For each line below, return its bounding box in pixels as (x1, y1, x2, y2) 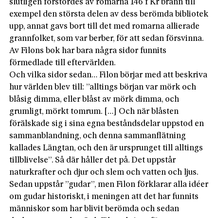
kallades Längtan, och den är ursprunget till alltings (9, 144, 203, 152)
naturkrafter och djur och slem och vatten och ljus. (9, 168, 199, 177)
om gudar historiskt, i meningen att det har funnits (9, 192, 199, 201)
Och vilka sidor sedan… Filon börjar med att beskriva (9, 71, 208, 79)
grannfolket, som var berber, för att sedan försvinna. (9, 34, 204, 43)
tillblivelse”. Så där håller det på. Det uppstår (9, 156, 176, 164)
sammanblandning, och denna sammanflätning (9, 131, 186, 140)
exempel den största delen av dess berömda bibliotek (9, 10, 209, 18)
